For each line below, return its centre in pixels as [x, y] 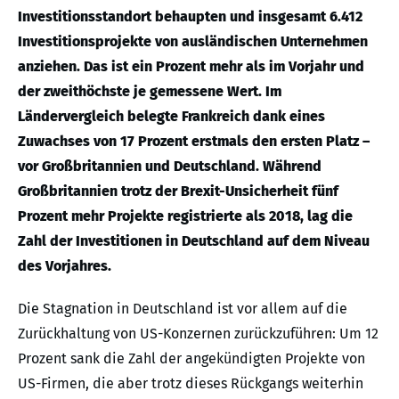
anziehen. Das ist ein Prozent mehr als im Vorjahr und [191, 66]
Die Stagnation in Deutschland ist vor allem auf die [183, 308]
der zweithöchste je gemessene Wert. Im [150, 91]
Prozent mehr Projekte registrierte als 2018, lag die [185, 216]
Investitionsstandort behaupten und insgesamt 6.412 [190, 16]
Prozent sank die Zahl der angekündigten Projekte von [191, 358]
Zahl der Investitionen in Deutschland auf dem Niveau [194, 240]
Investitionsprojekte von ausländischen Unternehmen [193, 41]
